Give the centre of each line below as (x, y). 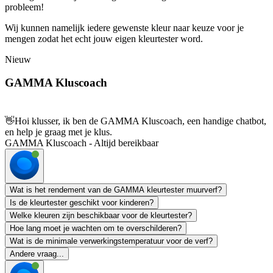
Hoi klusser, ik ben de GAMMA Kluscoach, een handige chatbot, (140, 121)
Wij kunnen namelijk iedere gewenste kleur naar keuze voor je (124, 27)
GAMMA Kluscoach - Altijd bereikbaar (82, 143)
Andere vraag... (37, 254)
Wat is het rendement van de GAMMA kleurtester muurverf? (116, 190)
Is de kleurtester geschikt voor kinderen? (82, 203)
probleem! (26, 7)
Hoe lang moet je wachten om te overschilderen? (96, 229)
